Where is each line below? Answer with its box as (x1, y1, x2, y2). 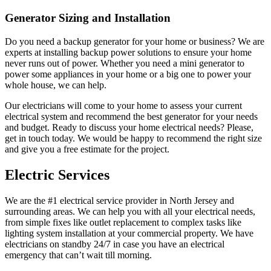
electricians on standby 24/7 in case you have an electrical (5, 238, 224, 249)
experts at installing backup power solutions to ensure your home (5, 47, 252, 57)
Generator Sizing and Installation (5, 11, 171, 25)
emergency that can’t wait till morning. (5, 249, 152, 260)
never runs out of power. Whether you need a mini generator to (5, 57, 244, 68)
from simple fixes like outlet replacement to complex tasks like (5, 217, 241, 227)
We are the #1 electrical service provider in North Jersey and (5, 195, 234, 206)
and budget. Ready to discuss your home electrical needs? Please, (5, 122, 253, 132)
